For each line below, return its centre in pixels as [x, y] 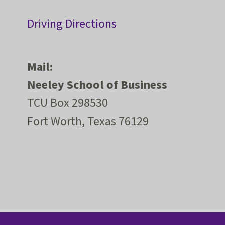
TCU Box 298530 [68, 103]
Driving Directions [72, 24]
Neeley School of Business [97, 85]
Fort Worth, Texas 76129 [88, 122]
